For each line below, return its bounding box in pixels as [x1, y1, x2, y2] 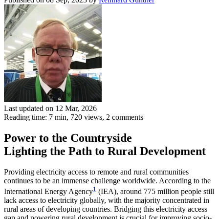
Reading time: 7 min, [4, 113, 70, 122]
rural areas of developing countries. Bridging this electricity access [4, 205, 207, 214]
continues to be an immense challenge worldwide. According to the [4, 176, 211, 185]
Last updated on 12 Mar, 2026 [4, 104, 97, 113]
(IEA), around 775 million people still [96, 187, 214, 196]
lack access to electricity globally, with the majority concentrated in [4, 196, 209, 205]
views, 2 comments [82, 113, 143, 122]
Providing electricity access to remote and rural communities [4, 167, 189, 176]
